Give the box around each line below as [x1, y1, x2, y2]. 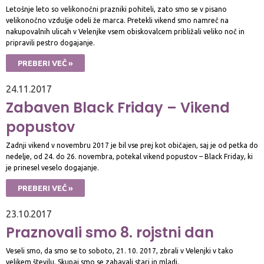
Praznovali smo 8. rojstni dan [6, 223, 214, 242]
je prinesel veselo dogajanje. [6, 164, 99, 171]
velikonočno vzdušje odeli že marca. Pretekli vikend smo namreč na [6, 16, 229, 24]
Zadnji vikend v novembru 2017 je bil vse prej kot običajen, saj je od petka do [6, 141, 258, 149]
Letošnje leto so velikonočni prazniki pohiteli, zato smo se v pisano [6, 5, 227, 13]
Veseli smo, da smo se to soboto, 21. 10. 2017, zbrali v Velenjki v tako [6, 247, 233, 255]
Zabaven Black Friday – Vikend [6, 98, 230, 117]
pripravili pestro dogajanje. [6, 39, 95, 47]
